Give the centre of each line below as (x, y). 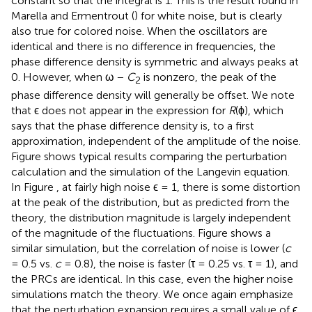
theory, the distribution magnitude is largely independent (151, 218)
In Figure (34, 187)
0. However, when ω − (69, 77)
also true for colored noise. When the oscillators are (139, 31)
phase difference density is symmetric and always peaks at (155, 62)
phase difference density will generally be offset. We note (153, 95)
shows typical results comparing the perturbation (165, 157)
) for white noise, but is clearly (208, 16)
